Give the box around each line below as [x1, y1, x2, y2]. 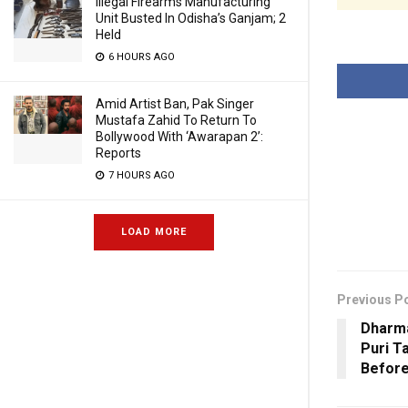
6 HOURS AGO [106, 51, 175, 63]
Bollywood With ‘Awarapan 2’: [96, 129, 263, 144]
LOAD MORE [121, 226, 187, 238]
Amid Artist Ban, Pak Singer [96, 97, 254, 111]
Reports [96, 146, 141, 160]
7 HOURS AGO [106, 169, 175, 181]
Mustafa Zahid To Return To [96, 113, 257, 127]
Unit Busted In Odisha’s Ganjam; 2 [96, 11, 286, 25]
